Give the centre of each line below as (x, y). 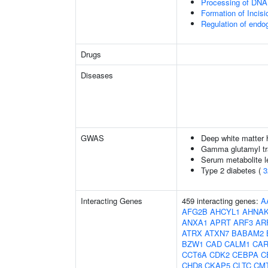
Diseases (97, 75)
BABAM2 (248, 233)
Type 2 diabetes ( (232, 170)
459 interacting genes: (221, 201)
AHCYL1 (225, 211)
